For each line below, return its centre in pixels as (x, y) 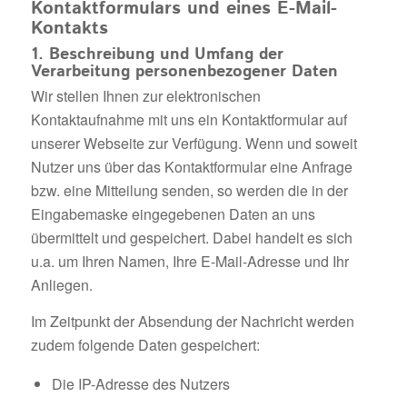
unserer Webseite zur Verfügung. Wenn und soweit (194, 144)
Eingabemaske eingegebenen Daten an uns (173, 214)
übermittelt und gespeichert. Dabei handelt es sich (191, 238)
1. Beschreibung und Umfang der (157, 55)
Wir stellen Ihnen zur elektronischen (145, 96)
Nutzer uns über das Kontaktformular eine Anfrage (191, 167)
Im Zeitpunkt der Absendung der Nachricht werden (192, 322)
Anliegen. (61, 285)
